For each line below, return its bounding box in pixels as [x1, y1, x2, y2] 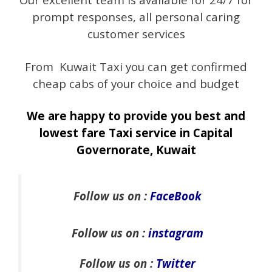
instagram [148, 225, 203, 240]
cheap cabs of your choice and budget [33, 75, 239, 91]
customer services [87, 26, 185, 42]
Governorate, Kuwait [76, 142, 196, 158]
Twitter [156, 255, 195, 271]
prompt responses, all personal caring [32, 9, 240, 25]
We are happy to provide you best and [27, 108, 245, 124]
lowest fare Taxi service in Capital [39, 125, 233, 141]
